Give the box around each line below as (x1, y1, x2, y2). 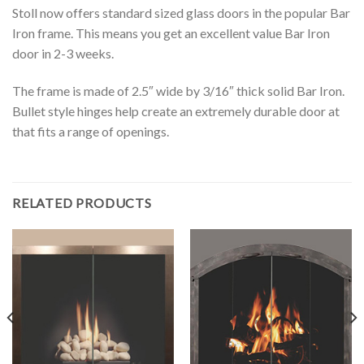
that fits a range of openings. (12, 123, 169, 139)
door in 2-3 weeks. (12, 45, 114, 61)
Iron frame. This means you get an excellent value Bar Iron (12, 24, 330, 41)
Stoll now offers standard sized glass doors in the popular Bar (12, 4, 350, 20)
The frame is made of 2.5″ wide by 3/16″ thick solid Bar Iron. (12, 82, 344, 98)
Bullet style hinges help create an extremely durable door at (12, 102, 340, 119)
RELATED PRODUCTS (12, 195, 152, 211)
